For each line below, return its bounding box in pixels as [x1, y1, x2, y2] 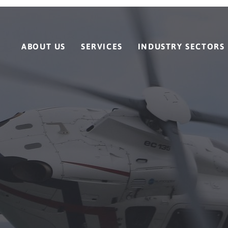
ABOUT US [21, 42, 66, 51]
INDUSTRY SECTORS [137, 42, 225, 51]
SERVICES [80, 42, 123, 51]
